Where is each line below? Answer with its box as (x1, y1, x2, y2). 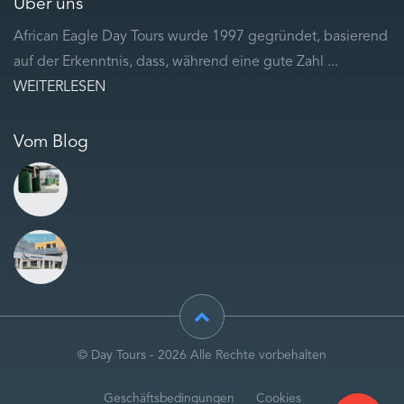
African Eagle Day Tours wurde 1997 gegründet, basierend (14, 29, 388, 44)
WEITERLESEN (14, 79, 106, 95)
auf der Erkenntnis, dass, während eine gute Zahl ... (14, 54, 338, 69)
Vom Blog (14, 133, 88, 151)
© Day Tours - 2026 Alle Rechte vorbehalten (78, 349, 326, 362)
